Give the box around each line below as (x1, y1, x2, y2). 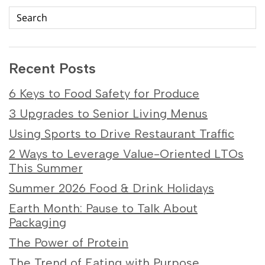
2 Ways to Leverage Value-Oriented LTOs (9, 147, 244, 161)
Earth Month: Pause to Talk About (9, 201, 198, 216)
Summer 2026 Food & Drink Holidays (9, 181, 214, 196)
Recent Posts (9, 60, 96, 77)
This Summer (9, 161, 83, 176)
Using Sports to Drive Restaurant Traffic (9, 127, 234, 141)
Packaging (9, 215, 66, 230)
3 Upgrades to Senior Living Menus (9, 106, 208, 121)
